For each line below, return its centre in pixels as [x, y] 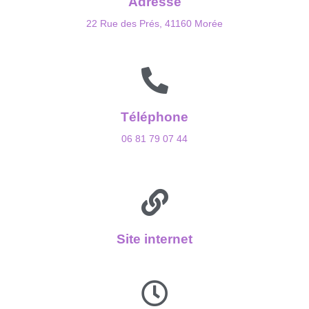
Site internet [154, 239]
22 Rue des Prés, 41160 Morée [154, 23]
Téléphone [154, 117]
